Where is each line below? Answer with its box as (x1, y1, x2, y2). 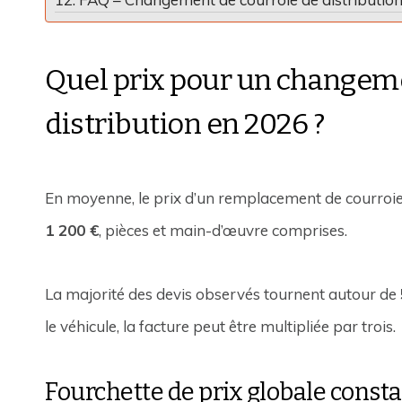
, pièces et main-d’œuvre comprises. (99, 220, 348, 240)
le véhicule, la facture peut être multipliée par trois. (45, 316, 397, 336)
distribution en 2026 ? (45, 106, 325, 141)
